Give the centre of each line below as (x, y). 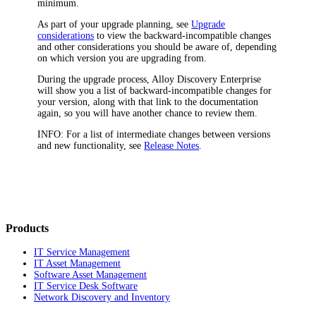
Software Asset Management (90, 275)
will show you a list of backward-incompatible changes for (155, 90)
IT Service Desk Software (86, 286)
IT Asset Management (77, 264)
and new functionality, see (91, 145)
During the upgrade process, (95, 79)
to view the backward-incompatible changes (183, 35)
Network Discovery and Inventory (102, 298)
